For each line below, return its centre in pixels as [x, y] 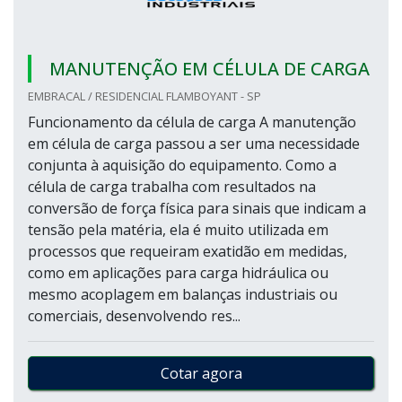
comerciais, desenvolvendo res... [134, 316]
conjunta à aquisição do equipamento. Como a [182, 165]
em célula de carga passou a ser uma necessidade [194, 144]
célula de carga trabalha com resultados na [172, 187]
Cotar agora [201, 373]
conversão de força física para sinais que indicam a [197, 208]
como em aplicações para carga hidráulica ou [178, 273]
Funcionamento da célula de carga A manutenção [192, 122]
